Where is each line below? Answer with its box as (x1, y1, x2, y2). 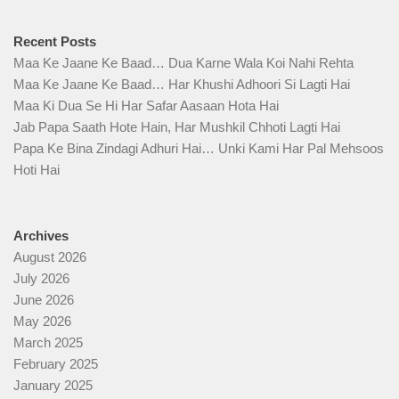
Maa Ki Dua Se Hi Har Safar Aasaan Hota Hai (13, 98, 279, 114)
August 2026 (13, 249, 86, 265)
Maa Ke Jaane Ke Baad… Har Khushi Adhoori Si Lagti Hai (13, 77, 350, 93)
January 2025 (13, 378, 93, 394)
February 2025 (13, 356, 98, 372)
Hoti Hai (13, 162, 60, 178)
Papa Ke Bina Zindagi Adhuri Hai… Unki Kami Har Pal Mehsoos (13, 141, 384, 157)
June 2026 (13, 292, 74, 308)
